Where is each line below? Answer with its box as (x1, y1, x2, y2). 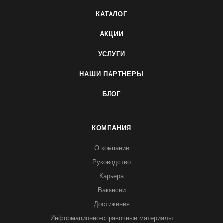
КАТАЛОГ (96, 10, 127, 18)
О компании (94, 144, 129, 152)
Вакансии (97, 186, 126, 194)
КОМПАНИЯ (91, 124, 132, 132)
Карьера (99, 172, 124, 180)
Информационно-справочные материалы (50, 214, 173, 222)
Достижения (93, 200, 130, 208)
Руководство (92, 158, 131, 166)
